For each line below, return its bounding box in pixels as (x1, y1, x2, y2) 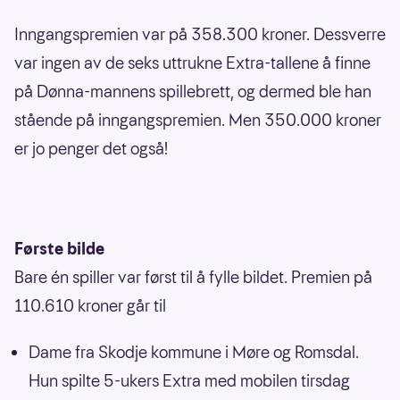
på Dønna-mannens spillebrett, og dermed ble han (14, 80, 371, 104)
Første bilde (14, 237, 104, 261)
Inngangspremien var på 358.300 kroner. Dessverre (14, 23, 386, 46)
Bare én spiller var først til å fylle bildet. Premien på (14, 266, 372, 289)
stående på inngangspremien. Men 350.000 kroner (14, 109, 381, 132)
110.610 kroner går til (14, 295, 166, 318)
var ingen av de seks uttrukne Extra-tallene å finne (14, 52, 371, 75)
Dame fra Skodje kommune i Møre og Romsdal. (29, 341, 359, 364)
